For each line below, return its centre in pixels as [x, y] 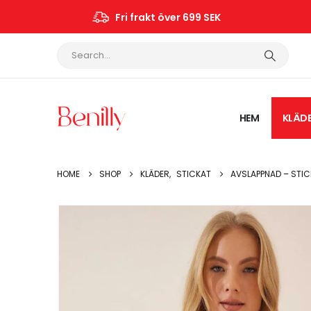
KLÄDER [155, 174]
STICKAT [194, 174]
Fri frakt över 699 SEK [168, 17]
